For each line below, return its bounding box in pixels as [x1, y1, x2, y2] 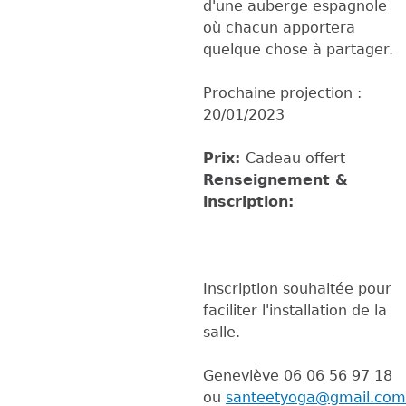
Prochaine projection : [203, 83, 362, 101]
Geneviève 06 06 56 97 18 [203, 366, 397, 384]
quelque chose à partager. [203, 40, 393, 58]
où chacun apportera [203, 18, 355, 36]
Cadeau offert [246, 149, 345, 167]
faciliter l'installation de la [203, 301, 387, 319]
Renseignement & [203, 170, 348, 188]
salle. [203, 323, 240, 341]
